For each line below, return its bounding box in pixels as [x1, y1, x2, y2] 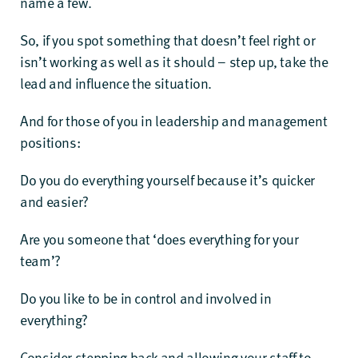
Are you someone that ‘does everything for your [20, 228, 299, 249]
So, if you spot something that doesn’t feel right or [20, 29, 316, 50]
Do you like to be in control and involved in [20, 287, 272, 308]
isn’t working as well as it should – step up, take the [20, 50, 328, 72]
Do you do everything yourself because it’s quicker [20, 169, 316, 190]
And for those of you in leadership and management [20, 109, 328, 131]
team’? [20, 249, 61, 271]
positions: [20, 131, 81, 153]
